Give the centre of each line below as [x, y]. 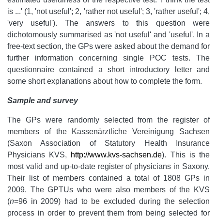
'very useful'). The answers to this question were [108, 23]
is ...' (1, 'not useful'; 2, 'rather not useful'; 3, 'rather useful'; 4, [108, 12]
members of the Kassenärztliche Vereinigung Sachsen [108, 132]
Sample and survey [43, 101]
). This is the [186, 155]
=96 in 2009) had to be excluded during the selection [112, 201]
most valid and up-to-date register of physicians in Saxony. [108, 167]
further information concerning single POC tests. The [108, 58]
